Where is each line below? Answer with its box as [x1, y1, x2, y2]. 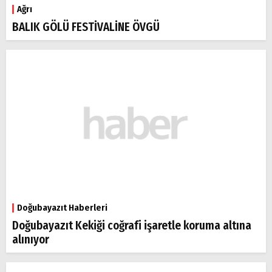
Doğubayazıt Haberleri [17, 202, 107, 213]
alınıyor [12, 232, 49, 246]
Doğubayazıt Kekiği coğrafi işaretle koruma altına [12, 218, 251, 233]
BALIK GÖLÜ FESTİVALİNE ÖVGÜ [12, 19, 160, 34]
